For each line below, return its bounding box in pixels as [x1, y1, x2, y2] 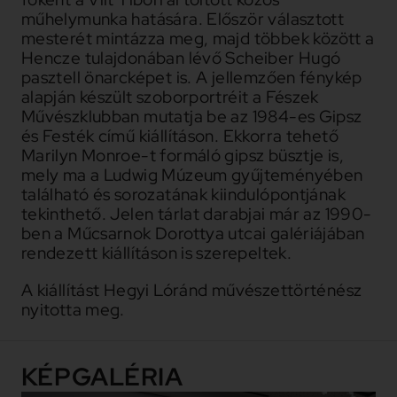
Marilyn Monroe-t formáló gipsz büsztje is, [20, 144, 344, 167]
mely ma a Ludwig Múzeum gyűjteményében [20, 164, 363, 187]
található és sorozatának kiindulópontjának [20, 183, 346, 206]
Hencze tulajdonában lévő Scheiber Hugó [20, 47, 341, 70]
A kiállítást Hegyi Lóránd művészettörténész [20, 278, 362, 301]
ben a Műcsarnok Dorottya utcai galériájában [20, 222, 365, 245]
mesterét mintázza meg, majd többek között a [20, 27, 375, 51]
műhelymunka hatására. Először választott [20, 8, 345, 31]
